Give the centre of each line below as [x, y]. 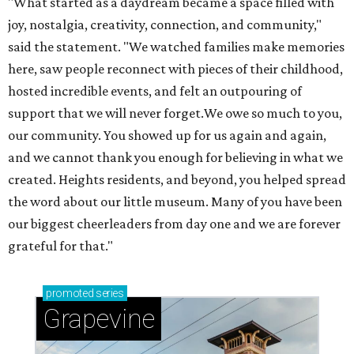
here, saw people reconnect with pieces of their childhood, [175, 69]
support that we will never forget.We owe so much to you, [175, 113]
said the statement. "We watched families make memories [176, 47]
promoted [70, 294]
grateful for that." [60, 246]
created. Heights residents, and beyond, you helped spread [177, 180]
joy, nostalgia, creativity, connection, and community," [165, 25]
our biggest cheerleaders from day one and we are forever [174, 224]
